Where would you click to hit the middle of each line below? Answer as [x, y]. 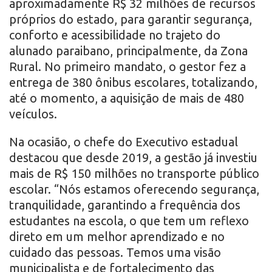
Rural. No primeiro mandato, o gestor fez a [127, 67]
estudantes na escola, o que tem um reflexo [129, 221]
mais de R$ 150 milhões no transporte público [134, 174]
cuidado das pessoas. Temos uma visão [115, 253]
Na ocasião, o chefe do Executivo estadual [124, 142]
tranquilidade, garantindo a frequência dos [125, 205]
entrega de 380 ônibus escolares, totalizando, [133, 83]
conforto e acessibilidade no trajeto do [115, 35]
